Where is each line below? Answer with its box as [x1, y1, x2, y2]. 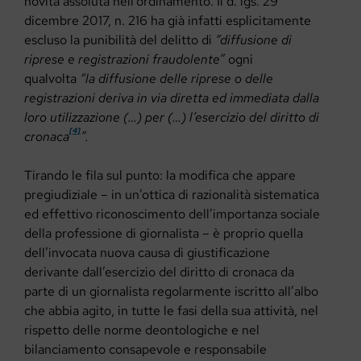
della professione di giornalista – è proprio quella [24, 224, 303, 242]
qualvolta [24, 69, 80, 87]
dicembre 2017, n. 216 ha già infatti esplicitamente [24, 11, 311, 29]
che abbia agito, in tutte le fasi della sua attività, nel [24, 301, 318, 319]
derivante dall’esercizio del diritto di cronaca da [24, 263, 294, 280]
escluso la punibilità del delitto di [24, 31, 215, 48]
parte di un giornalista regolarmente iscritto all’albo [24, 282, 318, 300]
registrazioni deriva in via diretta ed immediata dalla [24, 89, 319, 106]
